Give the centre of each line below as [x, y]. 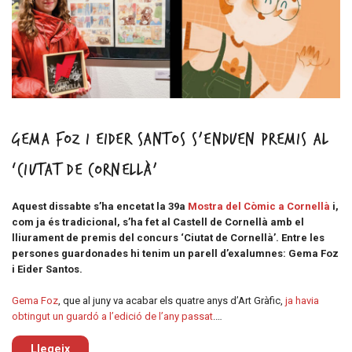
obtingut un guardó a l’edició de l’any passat [112, 316]
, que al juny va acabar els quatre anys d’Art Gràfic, [172, 300]
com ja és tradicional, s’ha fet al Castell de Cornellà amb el [158, 222]
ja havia [302, 300]
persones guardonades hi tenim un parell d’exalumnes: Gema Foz [175, 253]
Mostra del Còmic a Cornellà [259, 206]
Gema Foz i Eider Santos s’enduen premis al [171, 139]
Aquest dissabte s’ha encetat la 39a [100, 206]
